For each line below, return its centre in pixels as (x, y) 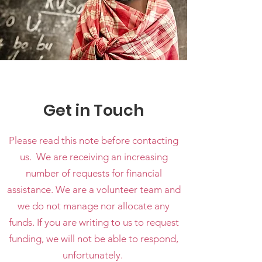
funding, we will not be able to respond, (94, 239)
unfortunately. (94, 255)
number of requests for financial (94, 173)
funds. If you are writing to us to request (94, 222)
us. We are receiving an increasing (94, 157)
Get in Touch (94, 110)
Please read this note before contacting (94, 140)
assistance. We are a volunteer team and (94, 189)
